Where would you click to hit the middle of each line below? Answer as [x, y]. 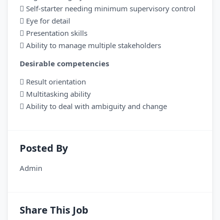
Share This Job [54, 210]
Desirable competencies [64, 63]
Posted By [44, 148]
